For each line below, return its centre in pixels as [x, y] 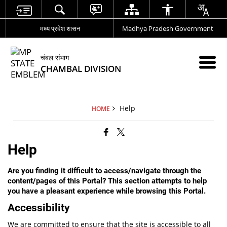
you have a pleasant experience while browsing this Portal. [107, 191]
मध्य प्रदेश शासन [60, 28]
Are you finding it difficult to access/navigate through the [105, 171]
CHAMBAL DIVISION [81, 68]
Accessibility [39, 208]
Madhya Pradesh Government [167, 28]
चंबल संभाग [55, 57]
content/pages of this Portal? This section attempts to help [107, 181]
